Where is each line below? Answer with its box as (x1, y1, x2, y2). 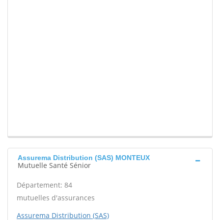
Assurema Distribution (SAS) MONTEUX (18, 154, 150, 162)
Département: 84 (17, 180, 72, 190)
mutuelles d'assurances (17, 193, 95, 203)
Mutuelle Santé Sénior (18, 161, 91, 170)
